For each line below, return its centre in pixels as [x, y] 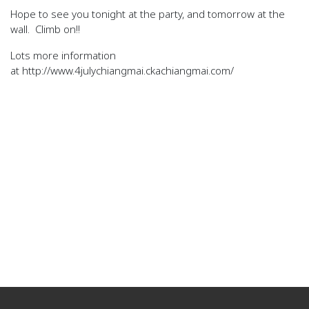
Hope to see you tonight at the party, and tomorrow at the [148, 14]
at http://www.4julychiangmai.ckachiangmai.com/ [122, 70]
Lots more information [63, 55]
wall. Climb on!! [45, 29]
